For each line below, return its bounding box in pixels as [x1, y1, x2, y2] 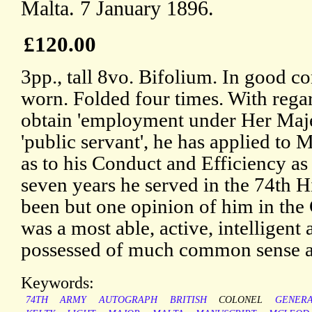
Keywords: [21, 273, 94, 292]
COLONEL [219, 295, 263, 306]
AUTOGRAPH [98, 295, 157, 306]
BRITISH [169, 295, 207, 306]
